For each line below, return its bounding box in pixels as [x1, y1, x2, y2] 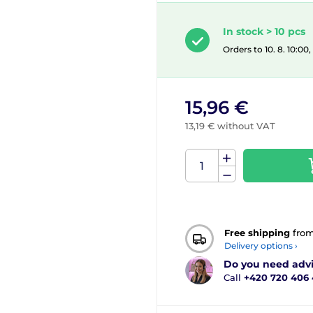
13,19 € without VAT [185, 120, 275, 132]
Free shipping [224, 226, 290, 238]
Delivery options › [224, 240, 298, 251]
